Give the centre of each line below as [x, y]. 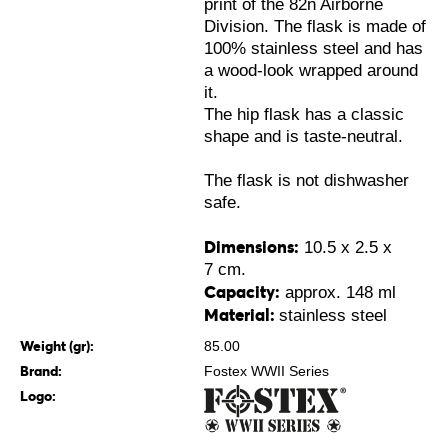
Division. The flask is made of [314, 26]
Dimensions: [251, 247]
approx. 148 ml [337, 292]
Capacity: [241, 292]
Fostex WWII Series [266, 371]
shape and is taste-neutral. [303, 136]
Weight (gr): [57, 346]
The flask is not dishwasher [306, 180]
